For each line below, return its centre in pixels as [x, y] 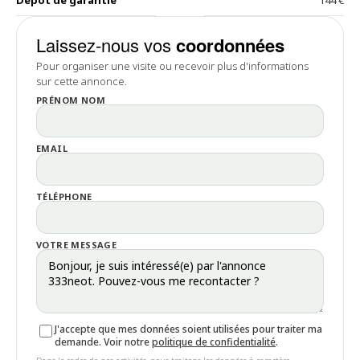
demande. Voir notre [103, 342]
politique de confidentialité [214, 342]
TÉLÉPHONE [64, 196]
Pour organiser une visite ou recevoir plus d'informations [172, 66]
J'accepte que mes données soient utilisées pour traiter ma [188, 329]
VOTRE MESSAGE [77, 245]
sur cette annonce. [82, 81]
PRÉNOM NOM [71, 100]
